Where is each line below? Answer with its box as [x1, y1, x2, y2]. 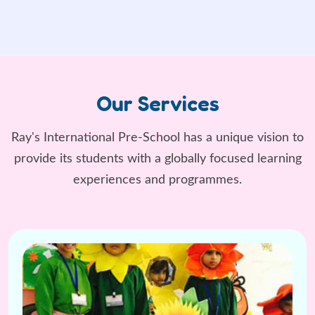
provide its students [13, 152, 124, 165]
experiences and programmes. [73, 173, 242, 186]
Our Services [96, 90, 219, 116]
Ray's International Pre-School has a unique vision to [11, 131, 304, 144]
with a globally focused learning [123, 152, 302, 165]
